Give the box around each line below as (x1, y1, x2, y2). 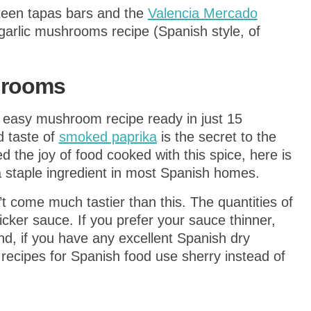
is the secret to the (156, 128, 276, 144)
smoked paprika (58, 128, 157, 144)
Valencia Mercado (147, 5, 258, 21)
